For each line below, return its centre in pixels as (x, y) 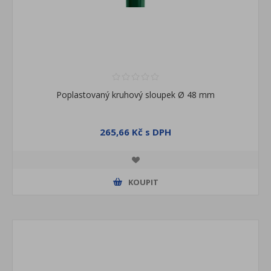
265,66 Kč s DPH (135, 132)
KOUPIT (143, 182)
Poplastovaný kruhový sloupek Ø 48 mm (135, 95)
